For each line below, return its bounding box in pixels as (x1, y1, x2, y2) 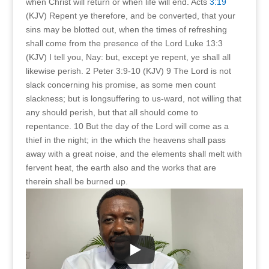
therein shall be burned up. (25, 177, 128, 186)
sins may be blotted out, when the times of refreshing (25, 25, 227, 34)
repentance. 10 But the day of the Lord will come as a (25, 121, 229, 131)
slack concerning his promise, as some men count (25, 80, 216, 89)
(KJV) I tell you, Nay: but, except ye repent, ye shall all (25, 52, 231, 62)
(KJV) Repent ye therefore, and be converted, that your (25, 11, 235, 20)
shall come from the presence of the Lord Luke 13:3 (25, 38, 223, 48)
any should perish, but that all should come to (25, 107, 198, 117)
